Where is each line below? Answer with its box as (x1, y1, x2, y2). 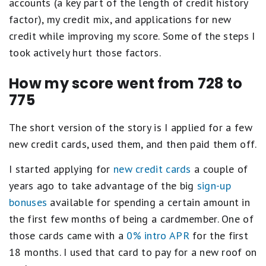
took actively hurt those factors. (9, 46, 161, 59)
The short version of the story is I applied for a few (9, 121, 252, 134)
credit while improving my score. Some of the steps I (9, 29, 255, 43)
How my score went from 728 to (9, 74, 243, 93)
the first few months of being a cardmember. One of (9, 212, 254, 226)
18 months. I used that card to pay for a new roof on (9, 245, 257, 259)
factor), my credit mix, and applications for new (9, 12, 232, 26)
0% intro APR (126, 229, 189, 242)
